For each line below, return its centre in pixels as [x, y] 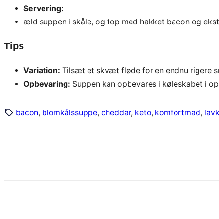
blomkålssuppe [70, 112]
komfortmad [178, 112]
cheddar [116, 112]
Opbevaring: [47, 84]
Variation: [42, 71]
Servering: [44, 8]
